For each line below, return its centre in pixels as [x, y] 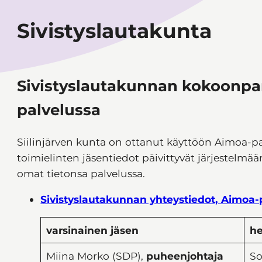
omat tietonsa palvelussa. [81, 174]
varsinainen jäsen [92, 230]
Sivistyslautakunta [115, 31]
